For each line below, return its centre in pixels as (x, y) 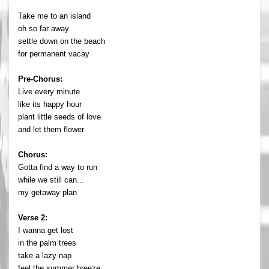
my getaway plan (47, 192)
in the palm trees (47, 243)
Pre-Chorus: (40, 79)
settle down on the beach (62, 41)
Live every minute (49, 91)
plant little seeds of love (59, 116)
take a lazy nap (45, 255)
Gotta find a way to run (58, 167)
